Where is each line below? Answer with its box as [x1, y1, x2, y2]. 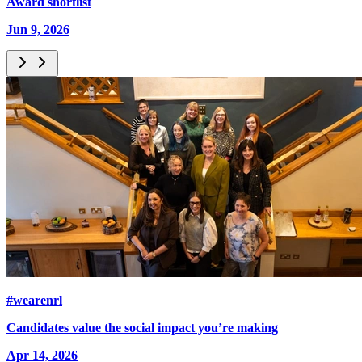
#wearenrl [6, 293, 62, 308]
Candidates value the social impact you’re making [6, 321, 278, 335]
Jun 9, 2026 [6, 23, 69, 37]
